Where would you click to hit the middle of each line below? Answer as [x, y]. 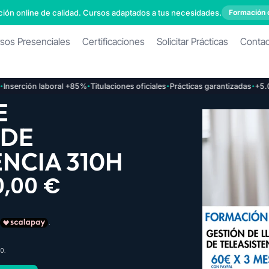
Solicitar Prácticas [193, 41]
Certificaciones [114, 41]
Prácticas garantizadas [194, 86]
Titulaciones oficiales [111, 86]
